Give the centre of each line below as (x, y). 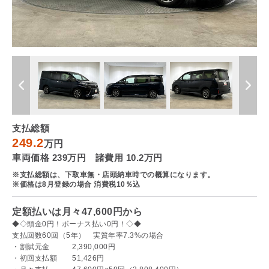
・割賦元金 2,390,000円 (64, 247)
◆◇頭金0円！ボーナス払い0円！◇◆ (77, 224)
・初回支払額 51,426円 (58, 258)
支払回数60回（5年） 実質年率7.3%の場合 (88, 235)
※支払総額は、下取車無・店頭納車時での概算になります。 (113, 175)
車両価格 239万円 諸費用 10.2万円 (87, 158)
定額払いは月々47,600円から (77, 212)
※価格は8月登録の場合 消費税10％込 (76, 184)
